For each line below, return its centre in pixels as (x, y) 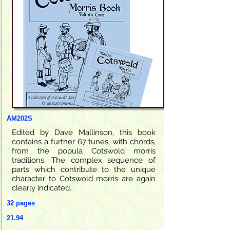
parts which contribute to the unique (84, 169)
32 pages (21, 203)
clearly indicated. (42, 188)
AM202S (20, 118)
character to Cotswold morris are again (84, 178)
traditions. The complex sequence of (84, 160)
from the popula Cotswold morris (84, 151)
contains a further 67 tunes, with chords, (84, 141)
